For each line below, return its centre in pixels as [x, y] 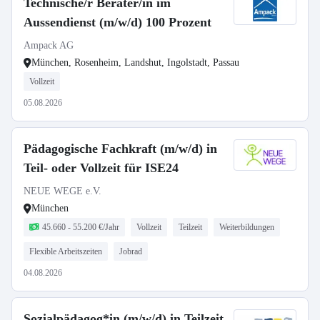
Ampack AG [49, 45]
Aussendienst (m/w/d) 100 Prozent [117, 22]
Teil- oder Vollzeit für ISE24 [101, 168]
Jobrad [131, 251]
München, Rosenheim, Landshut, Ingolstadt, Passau [135, 62]
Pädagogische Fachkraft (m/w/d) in [120, 149]
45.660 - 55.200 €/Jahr [81, 227]
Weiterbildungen [247, 227]
